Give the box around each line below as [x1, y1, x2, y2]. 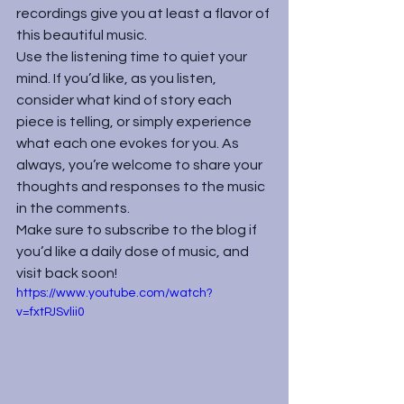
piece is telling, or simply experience [16, 115, 254, 129]
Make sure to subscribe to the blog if [16, 223, 260, 237]
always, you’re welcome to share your [16, 158, 265, 172]
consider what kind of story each [16, 93, 234, 107]
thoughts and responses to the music [16, 179, 268, 194]
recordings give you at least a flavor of [16, 6, 272, 21]
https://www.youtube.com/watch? [16, 287, 213, 299]
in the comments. [16, 201, 130, 216]
